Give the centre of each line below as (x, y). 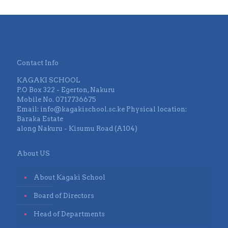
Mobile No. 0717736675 (56, 99)
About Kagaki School (69, 177)
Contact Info (38, 63)
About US (33, 153)
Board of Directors (64, 195)
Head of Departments (69, 214)
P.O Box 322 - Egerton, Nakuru (66, 90)
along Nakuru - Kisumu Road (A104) (77, 128)
